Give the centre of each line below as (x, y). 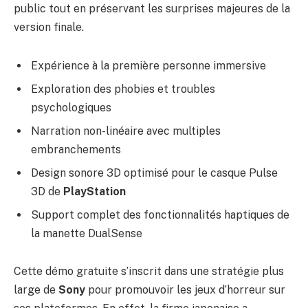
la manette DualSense (87, 233)
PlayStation (95, 191)
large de (36, 290)
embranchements (76, 149)
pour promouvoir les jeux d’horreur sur (185, 290)
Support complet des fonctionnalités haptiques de (160, 214)
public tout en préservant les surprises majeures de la (152, 8)
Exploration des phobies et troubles (123, 89)
